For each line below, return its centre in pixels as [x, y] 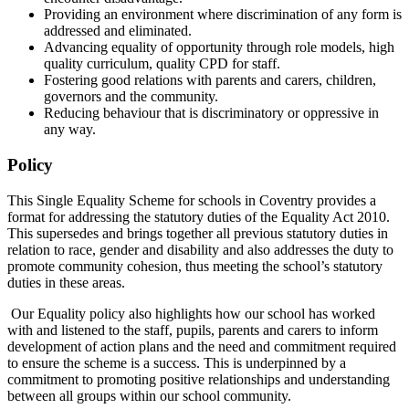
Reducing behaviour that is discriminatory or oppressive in [211, 113]
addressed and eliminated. [118, 31]
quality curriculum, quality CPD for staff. [162, 64]
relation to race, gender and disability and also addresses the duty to [200, 249]
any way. [70, 130]
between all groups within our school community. [149, 395]
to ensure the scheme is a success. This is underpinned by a [177, 362]
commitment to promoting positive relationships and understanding [199, 379]
